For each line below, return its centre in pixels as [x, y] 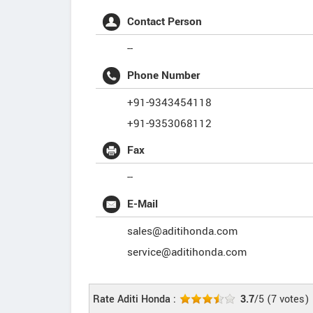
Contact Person [165, 22]
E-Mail [143, 204]
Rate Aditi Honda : [134, 299]
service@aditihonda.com [187, 252]
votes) [293, 299]
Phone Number [163, 75]
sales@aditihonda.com [182, 231]
